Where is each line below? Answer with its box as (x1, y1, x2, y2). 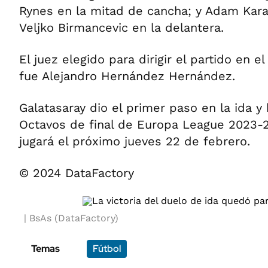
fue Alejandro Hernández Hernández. (19, 69, 235, 83)
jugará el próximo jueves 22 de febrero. (19, 134, 250, 148)
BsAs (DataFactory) (29, 212, 118, 224)
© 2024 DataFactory (19, 166, 134, 180)
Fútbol (93, 242, 121, 255)
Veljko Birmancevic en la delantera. (19, 20, 224, 35)
